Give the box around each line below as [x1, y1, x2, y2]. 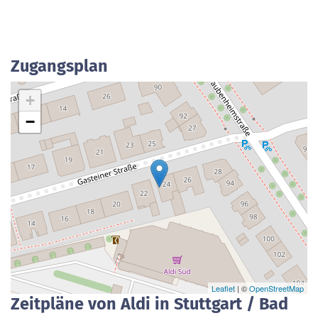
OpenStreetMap [249, 283, 304, 294]
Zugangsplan [11, 56, 108, 76]
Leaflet [212, 283, 235, 294]
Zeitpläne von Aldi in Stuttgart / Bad [11, 294, 288, 314]
